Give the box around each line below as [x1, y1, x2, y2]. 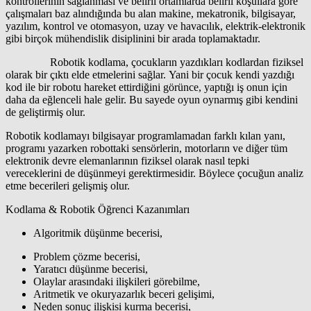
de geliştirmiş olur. [6, 106, 85, 118]
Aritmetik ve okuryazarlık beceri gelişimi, [33, 287, 215, 300]
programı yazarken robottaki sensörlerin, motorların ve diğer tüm [6, 142, 287, 154]
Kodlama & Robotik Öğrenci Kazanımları [6, 203, 190, 215]
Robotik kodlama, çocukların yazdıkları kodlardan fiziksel [6, 56, 303, 68]
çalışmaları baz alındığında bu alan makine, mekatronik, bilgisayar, [6, 7, 296, 19]
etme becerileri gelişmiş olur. [6, 179, 130, 192]
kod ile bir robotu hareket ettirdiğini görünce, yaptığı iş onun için [6, 81, 287, 93]
